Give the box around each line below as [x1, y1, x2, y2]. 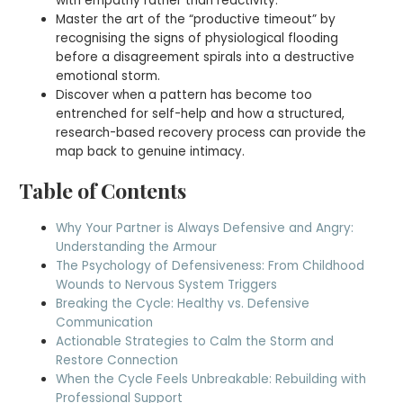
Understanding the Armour [56, 237, 218, 255]
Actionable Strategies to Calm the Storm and [56, 332, 335, 350]
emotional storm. [56, 67, 161, 85]
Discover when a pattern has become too [56, 86, 313, 104]
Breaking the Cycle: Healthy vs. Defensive [56, 294, 310, 312]
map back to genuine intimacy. [56, 143, 246, 161]
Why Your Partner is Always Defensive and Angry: [56, 219, 354, 237]
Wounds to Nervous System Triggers [56, 275, 278, 293]
